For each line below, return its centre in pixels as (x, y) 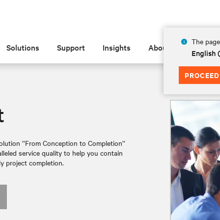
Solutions (23, 47)
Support (71, 47)
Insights (117, 47)
